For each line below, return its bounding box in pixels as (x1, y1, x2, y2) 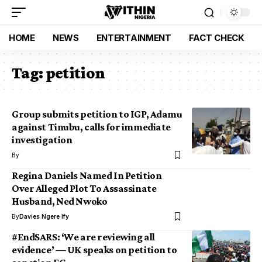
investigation (12, 134, 73, 146)
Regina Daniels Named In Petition (12, 170, 162, 181)
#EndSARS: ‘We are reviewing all (12, 231, 155, 243)
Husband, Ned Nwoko (12, 195, 108, 207)
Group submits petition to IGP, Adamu (12, 108, 182, 120)
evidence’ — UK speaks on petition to (12, 244, 177, 256)
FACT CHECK (188, 32, 244, 43)
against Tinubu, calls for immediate (12, 121, 171, 133)
